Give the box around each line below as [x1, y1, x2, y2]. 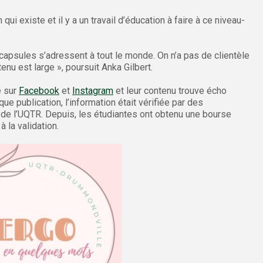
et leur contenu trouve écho [113, 85, 227, 96]
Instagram [72, 85, 113, 96]
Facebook [19, 85, 59, 96]
